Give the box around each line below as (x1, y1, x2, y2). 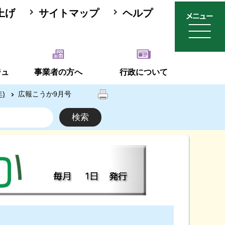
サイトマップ (39, 8, 99, 19)
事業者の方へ (34, 68, 82, 76)
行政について (120, 68, 168, 76)
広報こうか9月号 (18, 90, 71, 98)
